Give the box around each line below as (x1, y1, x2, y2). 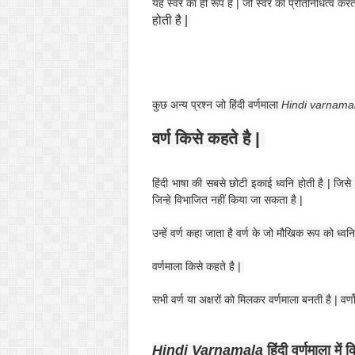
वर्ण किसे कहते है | (152, 129, 265, 147)
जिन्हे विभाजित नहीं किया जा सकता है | (152, 193, 303, 206)
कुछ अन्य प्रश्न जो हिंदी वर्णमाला (152, 98, 281, 111)
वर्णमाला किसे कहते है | (152, 260, 244, 273)
